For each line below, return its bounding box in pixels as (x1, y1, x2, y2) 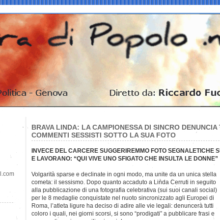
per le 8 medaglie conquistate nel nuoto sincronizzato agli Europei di (31, 194, 214, 201)
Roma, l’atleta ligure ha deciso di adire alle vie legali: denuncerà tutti (31, 202, 214, 209)
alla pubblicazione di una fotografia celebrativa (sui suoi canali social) (31, 186, 217, 193)
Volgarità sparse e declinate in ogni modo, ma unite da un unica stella (31, 170, 217, 178)
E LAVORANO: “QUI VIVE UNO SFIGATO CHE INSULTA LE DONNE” (31, 155, 218, 162)
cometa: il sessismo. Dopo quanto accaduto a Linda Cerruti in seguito (31, 178, 216, 186)
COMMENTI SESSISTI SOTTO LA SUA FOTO (31, 131, 176, 139)
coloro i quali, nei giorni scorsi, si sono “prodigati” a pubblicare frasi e (31, 210, 215, 217)
